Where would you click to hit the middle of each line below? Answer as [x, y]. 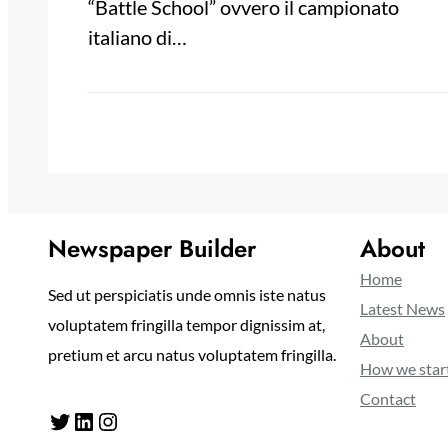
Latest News [402, 309]
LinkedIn [77, 420]
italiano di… [137, 37]
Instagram [105, 420]
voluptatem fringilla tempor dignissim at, [186, 325]
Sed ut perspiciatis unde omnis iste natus [187, 295]
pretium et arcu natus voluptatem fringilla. [192, 355]
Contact [388, 399]
